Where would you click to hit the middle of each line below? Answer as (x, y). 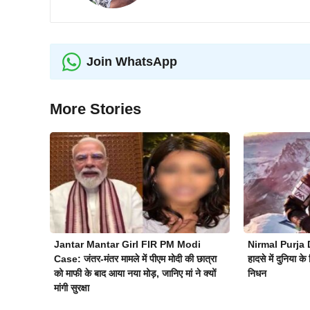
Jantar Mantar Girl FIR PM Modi (127, 245)
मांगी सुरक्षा (72, 288)
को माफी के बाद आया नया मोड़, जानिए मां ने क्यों (135, 274)
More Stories (95, 109)
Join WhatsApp (131, 61)
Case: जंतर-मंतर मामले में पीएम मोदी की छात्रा (135, 259)
